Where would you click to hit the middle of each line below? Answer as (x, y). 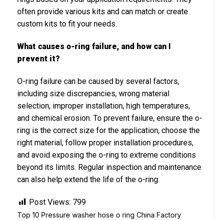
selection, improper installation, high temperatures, (104, 106)
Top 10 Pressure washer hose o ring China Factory (99, 215)
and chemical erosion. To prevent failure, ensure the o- (110, 118)
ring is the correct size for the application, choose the (109, 131)
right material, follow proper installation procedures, (105, 143)
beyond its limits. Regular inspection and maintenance (109, 167)
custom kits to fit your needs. (67, 24)
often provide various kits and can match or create (103, 12)
